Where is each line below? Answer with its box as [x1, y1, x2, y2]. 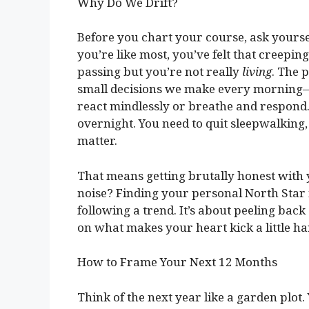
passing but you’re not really [77, 63, 242, 80]
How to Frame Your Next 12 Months [77, 254, 277, 270]
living [242, 63, 272, 80]
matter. [77, 132, 117, 149]
